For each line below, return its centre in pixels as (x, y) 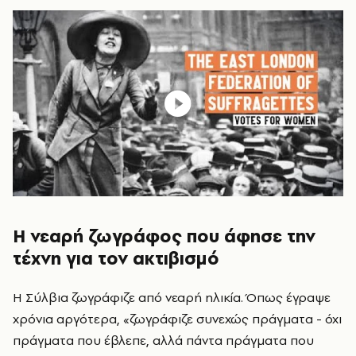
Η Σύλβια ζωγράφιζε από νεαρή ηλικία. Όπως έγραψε (172, 297)
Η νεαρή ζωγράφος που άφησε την (164, 236)
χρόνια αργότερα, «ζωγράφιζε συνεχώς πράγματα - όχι (177, 319)
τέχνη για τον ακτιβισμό (116, 258)
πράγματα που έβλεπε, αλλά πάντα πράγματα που (163, 340)
